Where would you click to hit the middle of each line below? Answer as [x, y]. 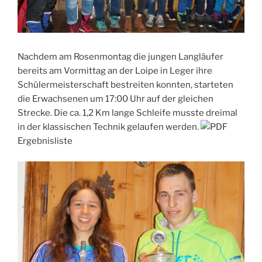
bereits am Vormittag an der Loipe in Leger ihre [115, 71]
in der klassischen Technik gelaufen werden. [109, 127]
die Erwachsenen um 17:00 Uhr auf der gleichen [116, 99]
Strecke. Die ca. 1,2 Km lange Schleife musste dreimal [127, 113]
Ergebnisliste [45, 141]
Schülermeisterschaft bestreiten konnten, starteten [125, 85]
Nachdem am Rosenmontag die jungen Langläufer [120, 57]
